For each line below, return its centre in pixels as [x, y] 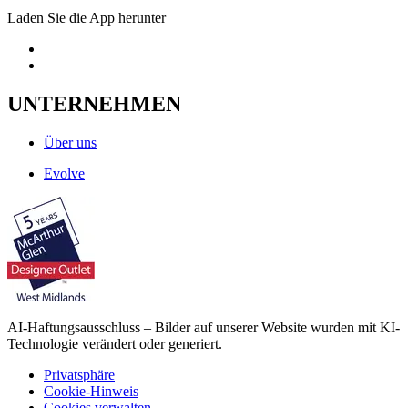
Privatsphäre [79, 374]
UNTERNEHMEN [94, 104]
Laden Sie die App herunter [87, 18]
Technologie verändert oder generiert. [115, 343]
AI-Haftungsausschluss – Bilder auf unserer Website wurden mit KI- [204, 327]
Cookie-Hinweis [91, 391]
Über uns [70, 142]
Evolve [64, 173]
